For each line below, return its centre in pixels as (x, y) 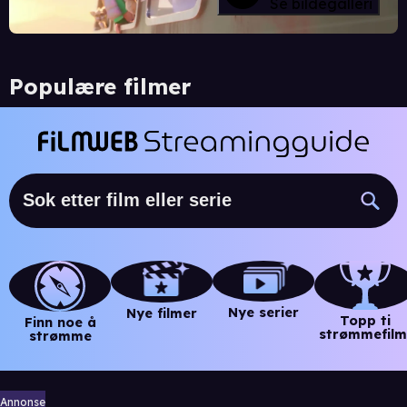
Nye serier (263, 312)
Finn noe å (60, 322)
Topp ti (365, 321)
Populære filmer (100, 86)
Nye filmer (162, 314)
